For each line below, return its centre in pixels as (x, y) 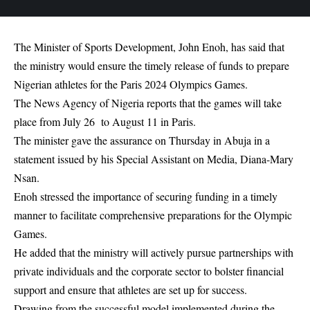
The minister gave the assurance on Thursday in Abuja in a (142, 140)
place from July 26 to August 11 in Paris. (105, 122)
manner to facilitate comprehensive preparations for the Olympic (153, 215)
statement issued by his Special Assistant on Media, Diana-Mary (154, 159)
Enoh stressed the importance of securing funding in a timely (146, 197)
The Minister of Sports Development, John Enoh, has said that (149, 47)
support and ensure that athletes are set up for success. (130, 290)
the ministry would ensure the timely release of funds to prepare (152, 66)
